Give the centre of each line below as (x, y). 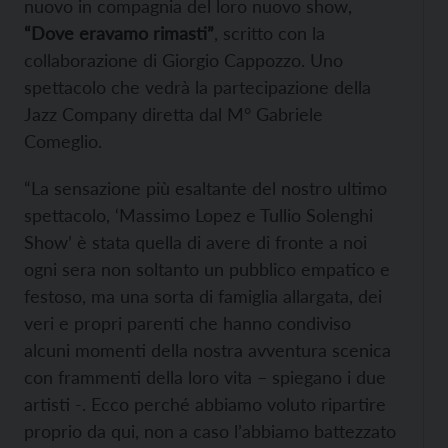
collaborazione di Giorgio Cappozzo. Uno (183, 60)
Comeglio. (63, 141)
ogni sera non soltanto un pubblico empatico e (207, 269)
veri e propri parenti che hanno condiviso (187, 323)
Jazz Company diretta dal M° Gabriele (173, 114)
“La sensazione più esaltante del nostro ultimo (205, 188)
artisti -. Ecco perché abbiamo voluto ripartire (205, 404)
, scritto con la (269, 33)
